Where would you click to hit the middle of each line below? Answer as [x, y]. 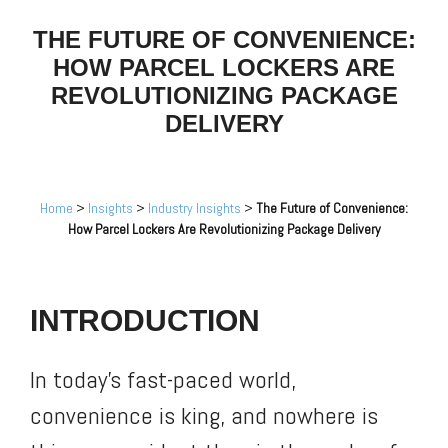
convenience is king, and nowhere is [204, 415]
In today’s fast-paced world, [163, 379]
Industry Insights [194, 207]
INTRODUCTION [145, 320]
